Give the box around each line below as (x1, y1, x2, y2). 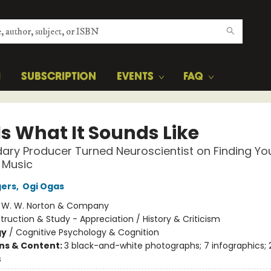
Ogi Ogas (22, 180, 64, 192)
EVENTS (117, 71, 154, 82)
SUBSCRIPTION (21, 71, 96, 82)
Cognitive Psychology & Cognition (15, 226, 159, 238)
